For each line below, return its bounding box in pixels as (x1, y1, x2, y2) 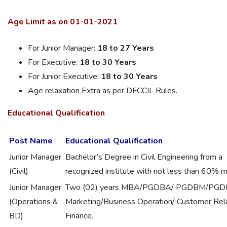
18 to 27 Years (97, 43, 154, 54)
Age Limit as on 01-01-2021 (8, 16, 118, 27)
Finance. (65, 210, 93, 221)
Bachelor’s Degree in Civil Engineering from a (65, 152, 222, 163)
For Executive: (28, 57, 80, 68)
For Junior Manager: (28, 43, 97, 54)
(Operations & (9, 196, 58, 207)
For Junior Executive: (28, 71, 101, 82)
